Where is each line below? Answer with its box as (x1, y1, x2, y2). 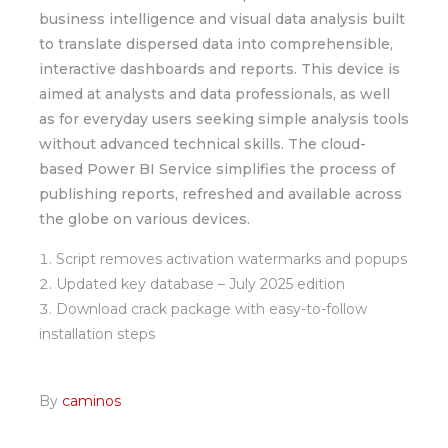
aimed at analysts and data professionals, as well (39, 85, 390, 103)
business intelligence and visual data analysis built (39, 10, 405, 28)
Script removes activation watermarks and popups (56, 250, 407, 268)
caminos (62, 392, 121, 410)
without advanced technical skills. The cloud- (39, 135, 366, 153)
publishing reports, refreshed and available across (39, 185, 402, 203)
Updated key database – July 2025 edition (56, 275, 345, 293)
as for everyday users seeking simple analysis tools (39, 110, 409, 128)
